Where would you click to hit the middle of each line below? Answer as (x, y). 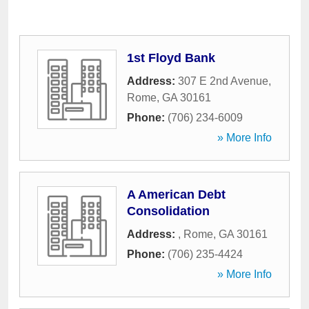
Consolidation (168, 211)
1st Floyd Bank (171, 58)
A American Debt (176, 195)
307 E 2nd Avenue (223, 81)
